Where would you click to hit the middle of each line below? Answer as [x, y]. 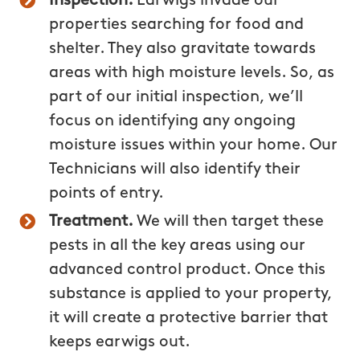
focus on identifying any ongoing [173, 121]
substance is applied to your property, [191, 294]
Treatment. [93, 221]
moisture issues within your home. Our [194, 145]
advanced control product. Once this [188, 270]
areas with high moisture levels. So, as [192, 73]
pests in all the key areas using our [178, 245]
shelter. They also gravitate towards [183, 49]
